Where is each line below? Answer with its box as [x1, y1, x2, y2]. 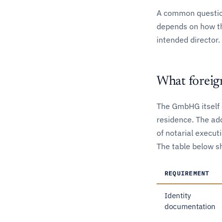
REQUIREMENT [165, 169, 210, 177]
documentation [165, 202, 216, 211]
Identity [165, 191, 191, 200]
